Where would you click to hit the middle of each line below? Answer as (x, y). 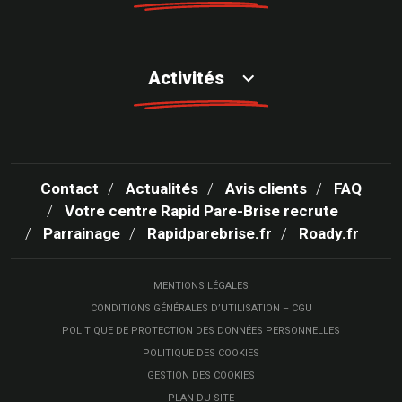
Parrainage (82, 234)
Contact (70, 189)
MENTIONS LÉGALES (201, 286)
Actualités (162, 189)
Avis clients (266, 189)
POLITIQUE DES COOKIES (201, 354)
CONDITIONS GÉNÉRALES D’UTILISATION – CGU (201, 309)
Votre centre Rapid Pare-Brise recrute (201, 211)
